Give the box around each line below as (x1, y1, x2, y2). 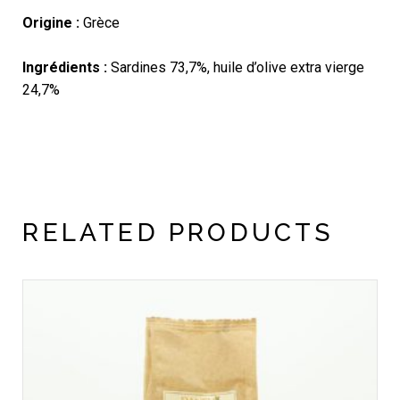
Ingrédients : (22, 59, 112, 77)
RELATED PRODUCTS (22, 218, 334, 248)
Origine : (22, 14, 84, 32)
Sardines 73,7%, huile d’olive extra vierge (111, 59, 365, 77)
